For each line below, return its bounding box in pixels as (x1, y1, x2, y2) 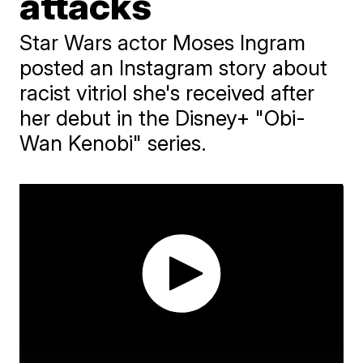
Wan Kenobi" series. (19, 130, 207, 156)
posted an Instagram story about (19, 55, 328, 80)
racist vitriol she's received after (19, 80, 315, 105)
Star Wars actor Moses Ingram (19, 30, 306, 55)
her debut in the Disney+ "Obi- (19, 105, 306, 130)
